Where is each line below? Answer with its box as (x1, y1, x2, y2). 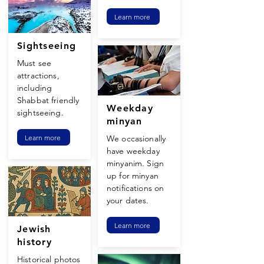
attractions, (17, 70, 60, 81)
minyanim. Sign (107, 158, 164, 169)
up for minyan (107, 170, 159, 181)
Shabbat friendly (17, 95, 80, 105)
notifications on (107, 183, 164, 193)
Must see (17, 58, 52, 68)
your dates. (107, 195, 149, 206)
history (17, 236, 52, 247)
